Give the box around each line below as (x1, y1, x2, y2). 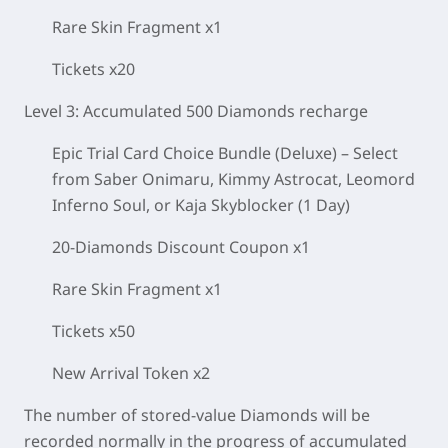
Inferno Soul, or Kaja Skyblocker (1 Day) (52, 194, 350, 217)
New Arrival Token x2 (52, 362, 210, 385)
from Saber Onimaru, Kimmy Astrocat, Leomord (52, 168, 415, 191)
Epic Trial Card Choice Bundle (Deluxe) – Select (52, 142, 398, 165)
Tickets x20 (52, 58, 135, 81)
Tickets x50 (52, 320, 135, 343)
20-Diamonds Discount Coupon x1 (52, 236, 310, 259)
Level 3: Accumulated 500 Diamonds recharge (24, 100, 368, 123)
